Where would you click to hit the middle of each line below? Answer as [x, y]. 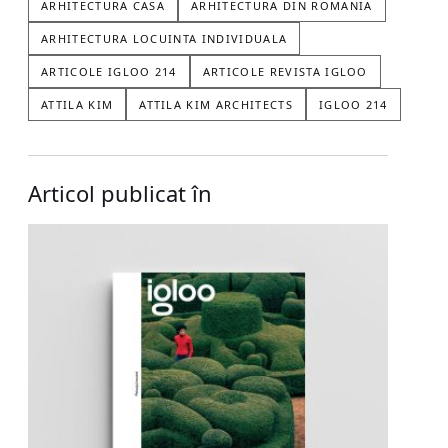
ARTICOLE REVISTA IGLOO [285, 72]
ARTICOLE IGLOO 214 [109, 72]
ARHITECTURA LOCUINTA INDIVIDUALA [164, 39]
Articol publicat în [120, 193]
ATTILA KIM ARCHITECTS [216, 105]
